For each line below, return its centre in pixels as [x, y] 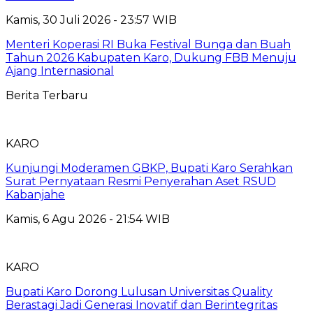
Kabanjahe [35, 194]
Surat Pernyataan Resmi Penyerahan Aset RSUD [141, 181]
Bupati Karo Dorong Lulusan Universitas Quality [139, 291]
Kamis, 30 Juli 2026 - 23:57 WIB [91, 20]
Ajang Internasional [60, 71]
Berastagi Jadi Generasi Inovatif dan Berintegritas [141, 305]
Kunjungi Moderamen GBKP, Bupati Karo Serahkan [149, 168]
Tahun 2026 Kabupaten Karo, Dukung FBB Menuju [151, 57]
